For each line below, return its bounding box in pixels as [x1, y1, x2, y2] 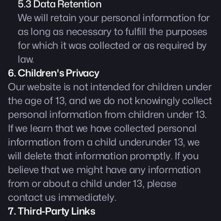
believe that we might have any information [8, 164, 201, 176]
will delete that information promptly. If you [8, 150, 199, 162]
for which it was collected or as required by [18, 39, 207, 51]
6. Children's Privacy [8, 67, 99, 79]
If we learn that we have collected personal [8, 122, 197, 134]
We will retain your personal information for [18, 12, 210, 24]
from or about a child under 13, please [8, 178, 177, 189]
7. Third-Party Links [8, 205, 95, 217]
